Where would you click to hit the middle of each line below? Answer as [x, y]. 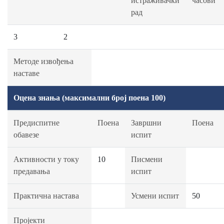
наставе [26, 73]
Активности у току [46, 159]
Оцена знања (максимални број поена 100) [89, 98]
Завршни [146, 123]
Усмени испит [155, 196]
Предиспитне [36, 123]
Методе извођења [43, 61]
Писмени [147, 159]
